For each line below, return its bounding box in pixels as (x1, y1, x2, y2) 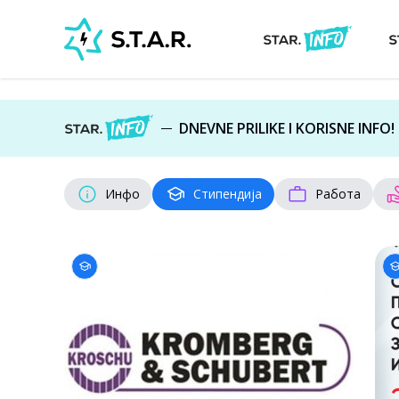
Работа (315, 185, 361, 202)
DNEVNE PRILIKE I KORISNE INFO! (179, 118, 395, 138)
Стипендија (193, 185, 262, 202)
